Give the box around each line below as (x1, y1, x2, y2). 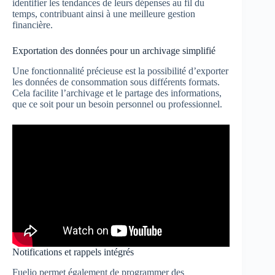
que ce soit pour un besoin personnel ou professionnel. (12, 98, 222, 109)
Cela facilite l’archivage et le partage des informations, (12, 87, 222, 98)
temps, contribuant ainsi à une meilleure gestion (12, 8, 195, 19)
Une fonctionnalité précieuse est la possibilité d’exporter (12, 65, 228, 76)
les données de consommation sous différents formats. (12, 76, 220, 87)
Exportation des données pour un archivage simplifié (12, 45, 215, 56)
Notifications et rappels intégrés (12, 246, 134, 257)
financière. (12, 19, 53, 30)
